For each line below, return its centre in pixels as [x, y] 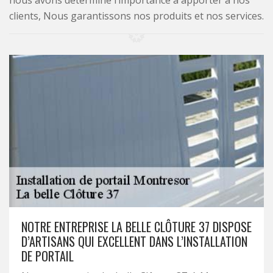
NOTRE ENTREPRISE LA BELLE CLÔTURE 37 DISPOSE [136, 227]
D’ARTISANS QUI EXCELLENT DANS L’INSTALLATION [134, 241]
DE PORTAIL [48, 256]
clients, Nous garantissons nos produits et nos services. [136, 16]
